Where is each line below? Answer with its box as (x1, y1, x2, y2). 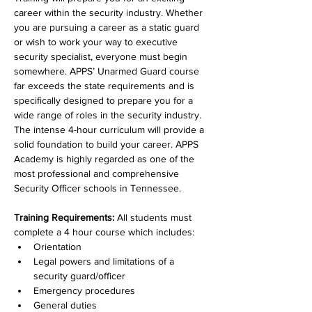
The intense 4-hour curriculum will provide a (14, 123, 207, 135)
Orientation (33, 240, 81, 252)
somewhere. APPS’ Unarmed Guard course (14, 65, 202, 77)
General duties (33, 299, 97, 311)
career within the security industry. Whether (14, 6, 205, 18)
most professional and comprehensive (14, 167, 182, 179)
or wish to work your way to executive (14, 36, 180, 47)
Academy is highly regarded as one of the (14, 153, 197, 164)
